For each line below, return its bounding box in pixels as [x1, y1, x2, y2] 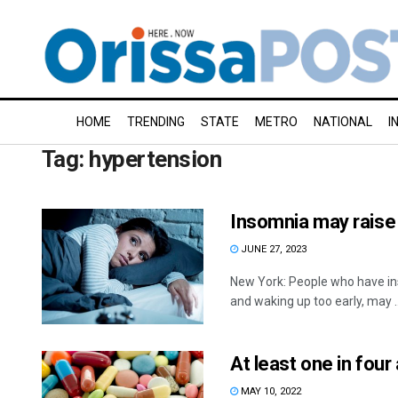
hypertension [89, 146, 222, 172]
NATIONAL [314, 115, 372, 129]
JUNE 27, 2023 [238, 243, 306, 255]
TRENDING [127, 115, 185, 129]
